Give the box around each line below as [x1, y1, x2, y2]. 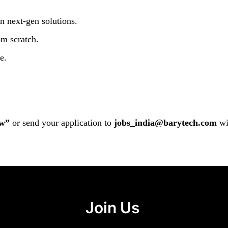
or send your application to [10, 118, 114, 128]
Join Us [85, 198, 139, 217]
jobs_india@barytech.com [114, 118, 217, 128]
